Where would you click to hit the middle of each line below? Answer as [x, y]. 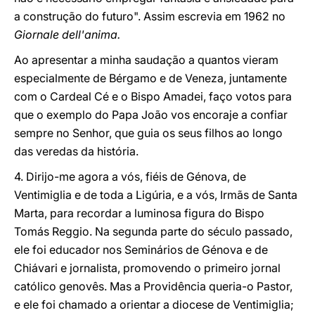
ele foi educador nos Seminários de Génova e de [141, 250]
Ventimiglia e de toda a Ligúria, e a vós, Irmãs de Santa [156, 195]
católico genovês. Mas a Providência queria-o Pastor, [153, 286]
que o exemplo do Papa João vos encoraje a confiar [151, 115]
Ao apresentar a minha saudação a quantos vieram [146, 60]
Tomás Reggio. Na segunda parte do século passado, [153, 231]
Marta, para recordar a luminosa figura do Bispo [139, 213]
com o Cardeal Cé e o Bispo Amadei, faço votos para [153, 96]
